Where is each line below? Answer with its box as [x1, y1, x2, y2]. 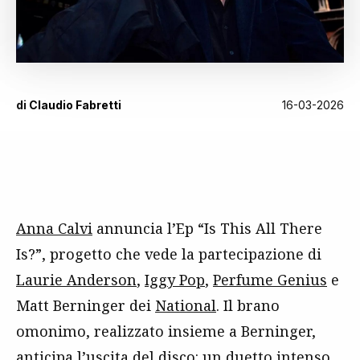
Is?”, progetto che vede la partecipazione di [16, 244, 321, 264]
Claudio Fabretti [29, 98, 121, 112]
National [155, 296, 216, 316]
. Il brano [216, 296, 280, 316]
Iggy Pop [145, 270, 205, 290]
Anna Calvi [16, 219, 92, 239]
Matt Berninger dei [16, 296, 155, 316]
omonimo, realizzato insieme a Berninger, [16, 321, 316, 342]
